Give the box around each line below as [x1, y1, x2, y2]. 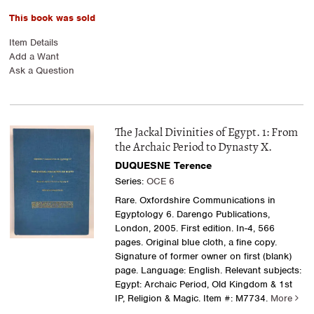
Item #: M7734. [200, 292, 271, 305]
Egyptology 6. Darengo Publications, [114, 208, 270, 221]
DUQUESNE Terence [114, 159, 212, 172]
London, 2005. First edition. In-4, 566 [114, 222, 275, 235]
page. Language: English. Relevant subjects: [114, 264, 301, 277]
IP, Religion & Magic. [114, 292, 200, 305]
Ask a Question [9, 64, 74, 77]
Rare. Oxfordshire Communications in [114, 194, 275, 207]
